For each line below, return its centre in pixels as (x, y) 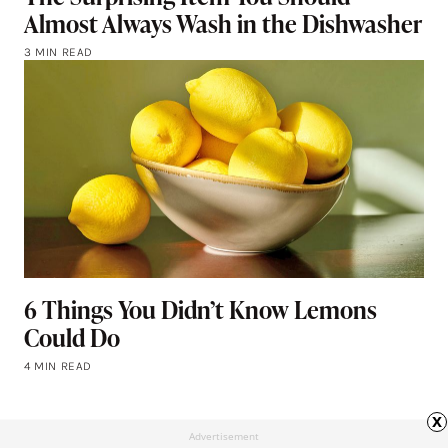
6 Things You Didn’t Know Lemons (200, 310)
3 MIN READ (58, 52)
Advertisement (224, 436)
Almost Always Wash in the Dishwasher (223, 24)
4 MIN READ (58, 366)
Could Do (72, 338)
